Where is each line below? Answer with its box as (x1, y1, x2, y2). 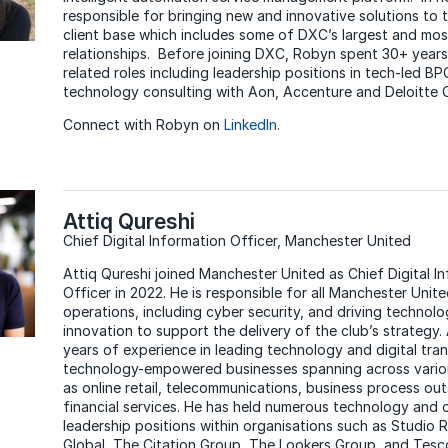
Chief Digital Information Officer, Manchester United (63, 232, 411, 250)
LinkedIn (224, 116, 277, 134)
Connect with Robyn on (63, 116, 224, 134)
